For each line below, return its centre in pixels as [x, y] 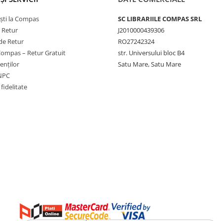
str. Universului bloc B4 [151, 53]
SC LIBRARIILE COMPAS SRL [160, 19]
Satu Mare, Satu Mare [149, 64]
